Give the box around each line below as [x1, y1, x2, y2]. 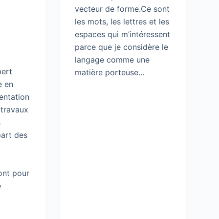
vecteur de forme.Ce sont [74, 4, 170, 14]
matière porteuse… [74, 67, 145, 77]
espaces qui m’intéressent [74, 29, 170, 39]
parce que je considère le [74, 42, 168, 52]
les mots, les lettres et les [74, 17, 169, 26]
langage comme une [74, 55, 150, 65]
